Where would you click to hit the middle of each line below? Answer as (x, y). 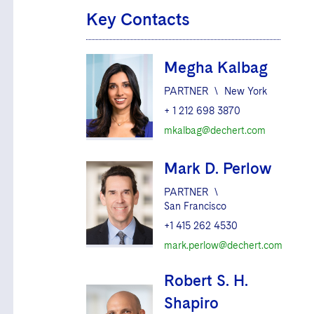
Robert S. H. (206, 280)
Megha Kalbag (216, 68)
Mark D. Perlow (217, 168)
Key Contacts (138, 19)
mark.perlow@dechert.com (223, 245)
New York (245, 91)
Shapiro (191, 302)
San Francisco (195, 206)
